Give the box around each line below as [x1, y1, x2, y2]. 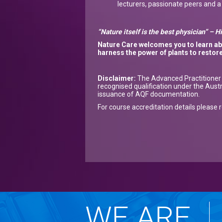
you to [172, 41, 196, 49]
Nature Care [98, 41, 137, 49]
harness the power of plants [98, 49, 188, 57]
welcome [137, 41, 168, 49]
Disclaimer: [98, 74, 136, 83]
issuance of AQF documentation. [98, 90, 200, 99]
